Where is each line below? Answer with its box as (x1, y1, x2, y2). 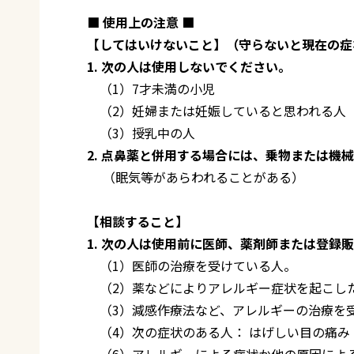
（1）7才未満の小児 (87, 78, 215, 98)
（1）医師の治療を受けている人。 (87, 255, 296, 275)
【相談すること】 (87, 211, 188, 231)
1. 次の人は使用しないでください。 (87, 56, 291, 76)
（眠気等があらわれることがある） (87, 167, 304, 186)
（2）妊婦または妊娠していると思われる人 (87, 100, 346, 120)
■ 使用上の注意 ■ (87, 12, 194, 32)
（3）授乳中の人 (87, 122, 195, 142)
